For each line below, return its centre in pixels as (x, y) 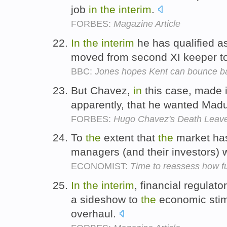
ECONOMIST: (101, 166)
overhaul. (95, 214)
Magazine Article (147, 24)
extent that (129, 138)
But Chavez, (102, 90)
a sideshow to (106, 200)
